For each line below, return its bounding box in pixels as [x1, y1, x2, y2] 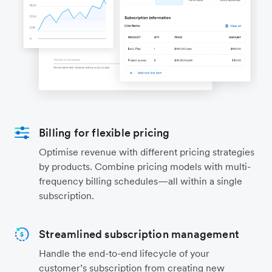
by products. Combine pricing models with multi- [39, 160, 251, 173]
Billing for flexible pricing [39, 126, 170, 140]
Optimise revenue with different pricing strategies [39, 146, 254, 158]
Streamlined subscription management [39, 227, 239, 242]
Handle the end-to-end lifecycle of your [39, 247, 209, 260]
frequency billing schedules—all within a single [39, 175, 242, 188]
